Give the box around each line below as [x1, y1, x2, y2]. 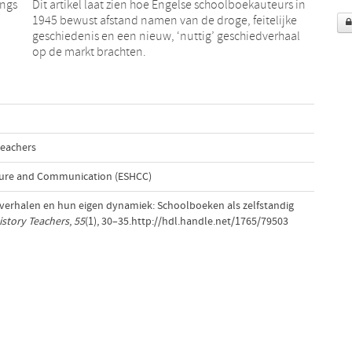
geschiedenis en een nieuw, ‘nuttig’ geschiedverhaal [31, 28, 300, 43]
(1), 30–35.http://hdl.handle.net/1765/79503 [84, 214, 288, 228]
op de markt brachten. [31, 44, 146, 59]
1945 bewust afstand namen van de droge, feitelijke [31, 13, 297, 27]
